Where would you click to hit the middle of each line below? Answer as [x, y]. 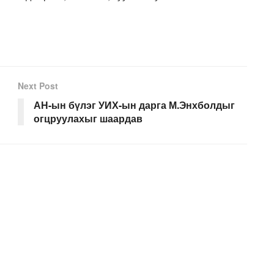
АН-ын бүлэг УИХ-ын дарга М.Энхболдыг [134, 105]
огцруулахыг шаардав [88, 118]
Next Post [38, 85]
